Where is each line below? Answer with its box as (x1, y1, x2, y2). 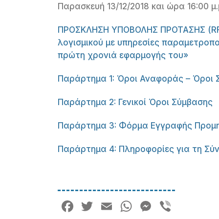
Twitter (95, 197, 147, 216)
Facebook (75, 197, 148, 216)
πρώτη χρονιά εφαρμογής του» (58, 50, 189, 60)
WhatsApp (134, 197, 212, 216)
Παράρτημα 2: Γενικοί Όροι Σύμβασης (58, 97, 213, 107)
